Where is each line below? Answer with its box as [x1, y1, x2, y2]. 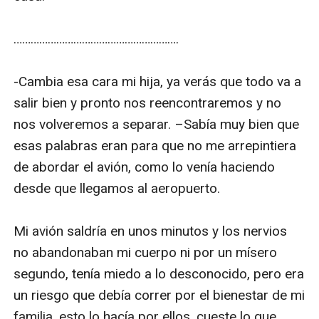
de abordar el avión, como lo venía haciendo [14, 158, 276, 175]
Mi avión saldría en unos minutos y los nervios [14, 222, 288, 239]
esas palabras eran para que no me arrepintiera [14, 137, 297, 154]
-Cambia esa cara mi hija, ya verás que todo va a [14, 73, 302, 90]
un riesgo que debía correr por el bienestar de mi [14, 286, 305, 303]
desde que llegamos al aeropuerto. [14, 179, 221, 197]
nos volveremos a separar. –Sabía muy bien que [14, 115, 300, 132]
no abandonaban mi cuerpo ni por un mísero [14, 244, 278, 261]
